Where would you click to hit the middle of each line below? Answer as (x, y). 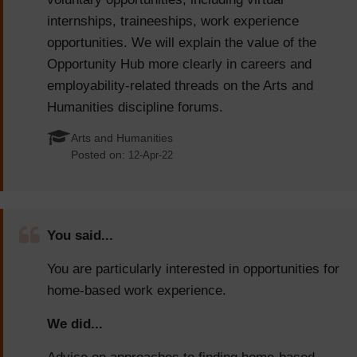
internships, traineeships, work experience (173, 22)
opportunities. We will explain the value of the (182, 43)
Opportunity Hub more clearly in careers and (179, 65)
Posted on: (100, 155)
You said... (80, 236)
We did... (75, 324)
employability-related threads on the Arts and (180, 86)
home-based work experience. (137, 291)
